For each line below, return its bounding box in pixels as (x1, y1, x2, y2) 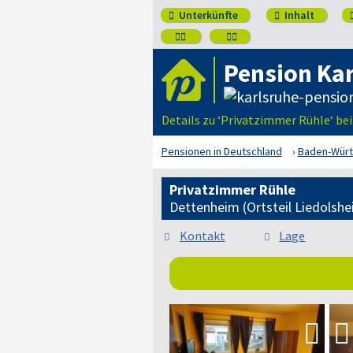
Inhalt (281, 8, 314, 22)
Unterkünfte (176, 8, 238, 22)
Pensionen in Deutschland (161, 144, 282, 158)
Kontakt (179, 228, 225, 243)
